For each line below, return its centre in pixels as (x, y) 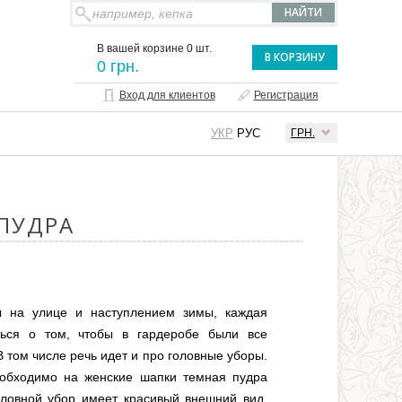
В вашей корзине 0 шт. (154, 48)
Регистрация (286, 95)
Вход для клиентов (167, 95)
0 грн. (118, 66)
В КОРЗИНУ (295, 57)
